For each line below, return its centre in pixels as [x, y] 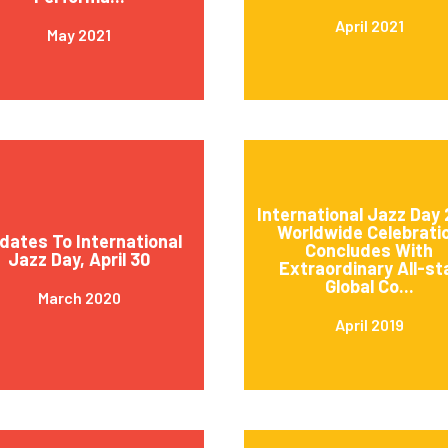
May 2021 [79, 34]
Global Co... [369, 285]
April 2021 [369, 25]
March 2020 [79, 297]
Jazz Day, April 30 [79, 258]
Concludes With [369, 249]
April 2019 [369, 324]
